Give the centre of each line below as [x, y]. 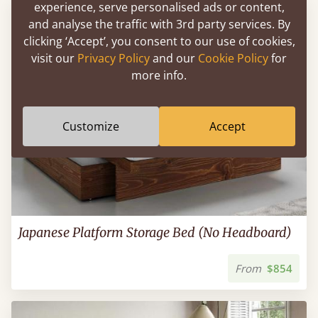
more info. [159, 75]
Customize [91, 126]
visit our [54, 58]
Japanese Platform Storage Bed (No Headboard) [155, 232]
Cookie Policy [233, 58]
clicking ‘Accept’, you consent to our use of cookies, [159, 41]
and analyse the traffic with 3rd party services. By [159, 24]
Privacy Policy [114, 58]
